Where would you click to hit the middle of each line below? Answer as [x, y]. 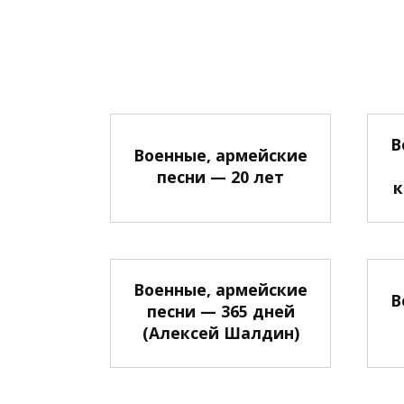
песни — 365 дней [220, 311]
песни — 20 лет [220, 176]
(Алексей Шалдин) [220, 332]
